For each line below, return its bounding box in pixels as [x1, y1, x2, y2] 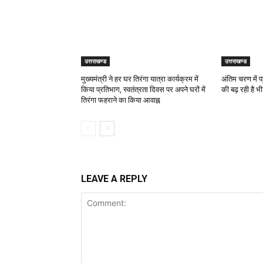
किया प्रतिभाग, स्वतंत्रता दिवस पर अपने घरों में [81, 85, 205, 95]
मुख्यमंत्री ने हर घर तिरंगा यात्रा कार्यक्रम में [81, 75, 198, 84]
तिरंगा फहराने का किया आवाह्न [81, 96, 160, 105]
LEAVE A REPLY [81, 173, 147, 185]
